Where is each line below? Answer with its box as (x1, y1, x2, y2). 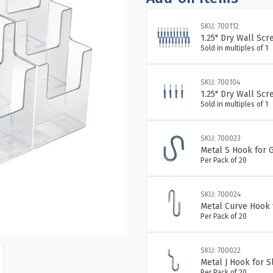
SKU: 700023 (200, 134, 241, 143)
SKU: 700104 (200, 78, 240, 87)
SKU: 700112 (200, 22, 239, 30)
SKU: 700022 (200, 246, 241, 255)
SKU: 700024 (200, 190, 241, 199)
